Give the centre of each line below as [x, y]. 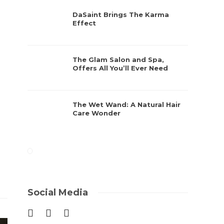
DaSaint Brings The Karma [121, 14]
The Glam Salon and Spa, [118, 59]
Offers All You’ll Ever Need [120, 68]
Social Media [58, 192]
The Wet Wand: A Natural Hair [127, 104]
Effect [84, 23]
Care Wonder [97, 113]
